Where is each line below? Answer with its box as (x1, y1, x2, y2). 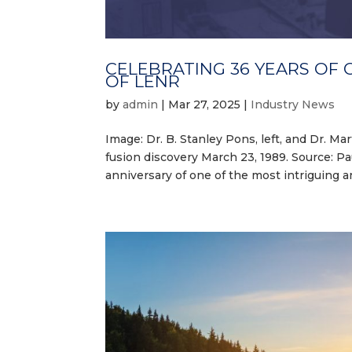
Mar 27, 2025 (168, 97, 241, 112)
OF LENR (105, 71, 181, 91)
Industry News (251, 97, 335, 112)
